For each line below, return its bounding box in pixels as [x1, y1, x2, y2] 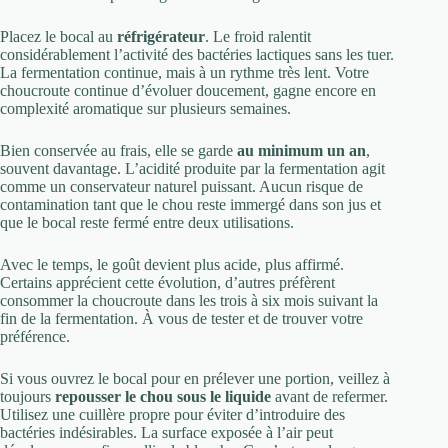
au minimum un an [237, 142, 366, 160]
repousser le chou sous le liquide [55, 388, 271, 406]
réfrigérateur [117, 28, 205, 46]
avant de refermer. [271, 388, 388, 406]
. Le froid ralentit [205, 28, 311, 46]
